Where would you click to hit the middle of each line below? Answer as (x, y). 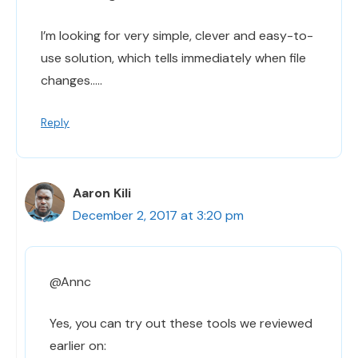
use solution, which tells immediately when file (173, 58)
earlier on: (78, 346)
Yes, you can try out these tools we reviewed (181, 324)
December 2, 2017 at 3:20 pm (158, 216)
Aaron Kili (102, 193)
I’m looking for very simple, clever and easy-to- (177, 36)
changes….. (72, 81)
